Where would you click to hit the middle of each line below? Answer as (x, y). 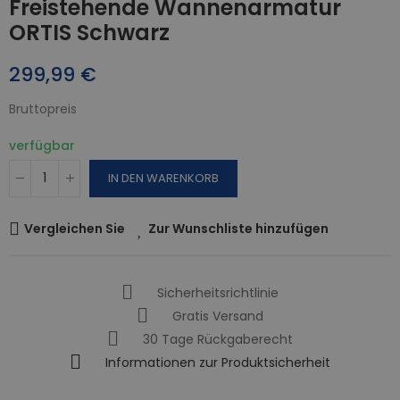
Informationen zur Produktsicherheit (218, 363)
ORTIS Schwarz (89, 32)
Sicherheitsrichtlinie (218, 293)
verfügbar (42, 145)
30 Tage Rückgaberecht (218, 340)
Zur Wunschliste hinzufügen (238, 228)
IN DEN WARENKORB (163, 178)
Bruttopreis (43, 108)
